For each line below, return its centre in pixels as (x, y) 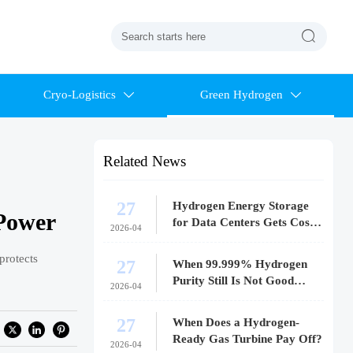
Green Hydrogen (241, 95)
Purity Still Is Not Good (234, 281)
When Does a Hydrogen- (236, 323)
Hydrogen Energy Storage (241, 206)
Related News (144, 162)
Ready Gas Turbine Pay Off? (248, 339)
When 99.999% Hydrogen (240, 264)
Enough (193, 297)
